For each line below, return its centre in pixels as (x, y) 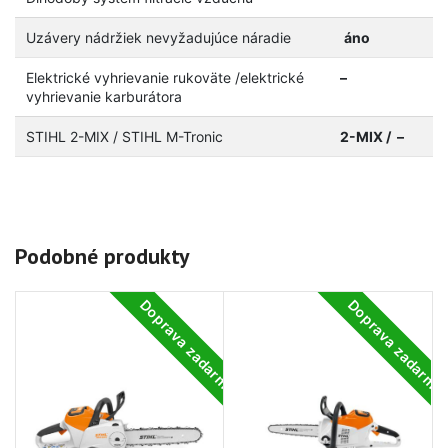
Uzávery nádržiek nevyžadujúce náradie (158, 37)
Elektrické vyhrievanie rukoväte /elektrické (164, 77)
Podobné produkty (102, 256)
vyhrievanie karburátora (103, 96)
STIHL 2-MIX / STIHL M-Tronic (124, 136)
